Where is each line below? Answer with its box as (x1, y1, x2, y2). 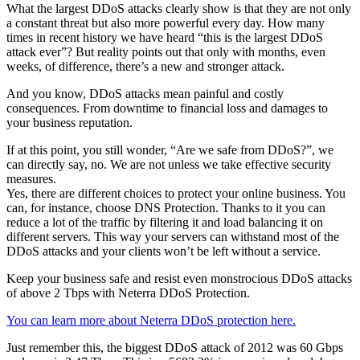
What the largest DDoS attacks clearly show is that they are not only (6, 2, 351, 16)
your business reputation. (6, 116, 133, 130)
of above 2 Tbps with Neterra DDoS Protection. (6, 286, 250, 301)
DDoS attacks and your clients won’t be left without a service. (6, 244, 321, 259)
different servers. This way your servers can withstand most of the (6, 230, 339, 244)
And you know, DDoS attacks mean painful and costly (6, 87, 284, 101)
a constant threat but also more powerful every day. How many (6, 16, 325, 31)
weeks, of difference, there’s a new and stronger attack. (6, 59, 284, 74)
